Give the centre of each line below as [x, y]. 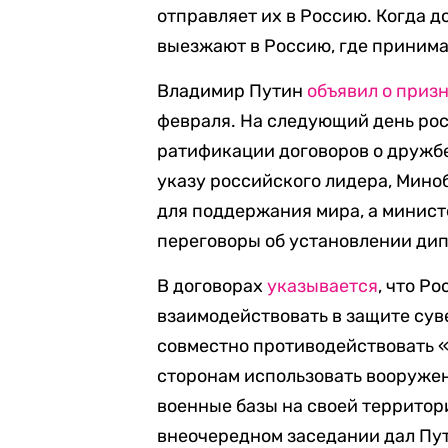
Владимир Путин [232, 91]
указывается [323, 286]
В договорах [212, 286]
